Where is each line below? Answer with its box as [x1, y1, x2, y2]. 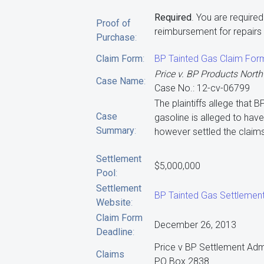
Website [96, 197, 131, 208]
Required [154, 12, 192, 23]
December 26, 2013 [154, 219, 236, 230]
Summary [96, 125, 134, 136]
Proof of [96, 18, 131, 29]
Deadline [96, 226, 133, 237]
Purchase [96, 32, 135, 43]
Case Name [96, 75, 144, 87]
